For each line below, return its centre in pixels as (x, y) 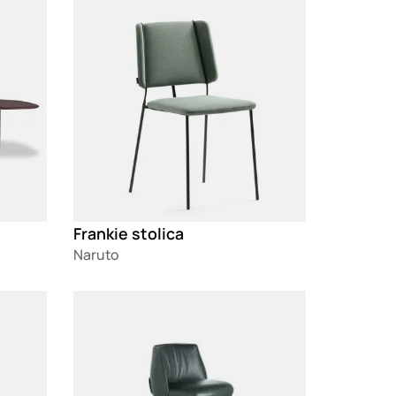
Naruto (96, 254)
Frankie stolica (129, 233)
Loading (99, 300)
